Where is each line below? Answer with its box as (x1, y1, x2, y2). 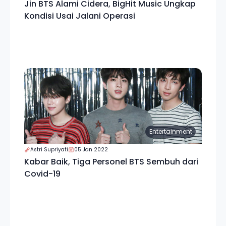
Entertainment (149, 127, 192, 136)
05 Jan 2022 (74, 146, 108, 153)
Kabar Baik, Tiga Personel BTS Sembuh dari (24, 156, 198, 167)
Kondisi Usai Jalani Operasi (24, 10, 135, 22)
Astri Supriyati (30, 146, 68, 153)
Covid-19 (24, 168, 61, 180)
